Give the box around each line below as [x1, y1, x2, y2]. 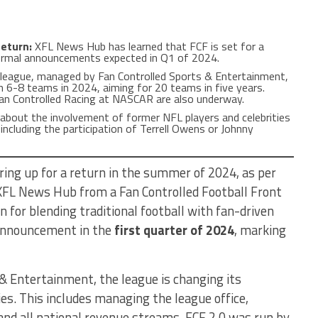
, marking [234, 220, 286, 240]
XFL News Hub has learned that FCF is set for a [32, 38, 264, 55]
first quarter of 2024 [114, 220, 234, 240]
